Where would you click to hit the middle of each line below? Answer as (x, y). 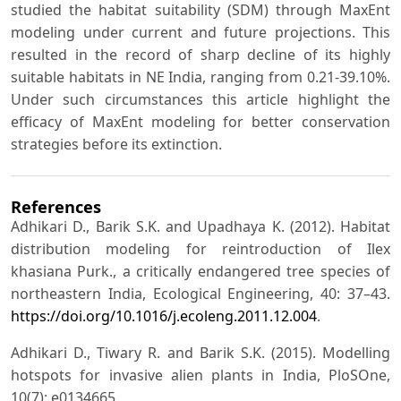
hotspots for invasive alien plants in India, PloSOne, (200, 375)
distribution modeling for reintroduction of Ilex (200, 249)
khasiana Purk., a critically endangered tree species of (200, 272)
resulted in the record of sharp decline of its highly (200, 54)
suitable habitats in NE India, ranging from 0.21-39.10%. (200, 77)
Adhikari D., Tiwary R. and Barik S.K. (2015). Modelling (200, 353)
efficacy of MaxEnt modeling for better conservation (200, 121)
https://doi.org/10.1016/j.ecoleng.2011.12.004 (164, 316)
